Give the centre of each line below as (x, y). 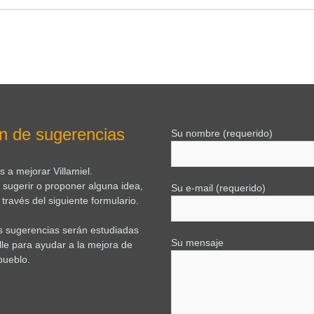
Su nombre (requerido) (222, 133)
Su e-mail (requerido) (218, 188)
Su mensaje (197, 243)
